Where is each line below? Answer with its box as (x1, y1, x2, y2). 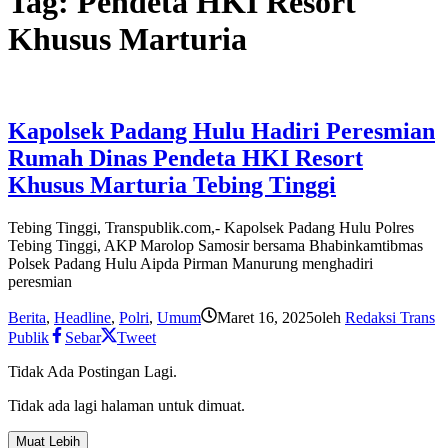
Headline (54, 308, 111, 326)
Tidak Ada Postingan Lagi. (8, 362, 177, 380)
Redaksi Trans (345, 308, 435, 326)
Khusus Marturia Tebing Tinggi (8, 171, 336, 198)
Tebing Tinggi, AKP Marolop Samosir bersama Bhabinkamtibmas (8, 236, 423, 254)
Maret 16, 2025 (217, 308, 314, 326)
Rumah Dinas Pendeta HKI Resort (8, 144, 363, 171)
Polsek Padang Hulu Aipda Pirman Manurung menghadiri (8, 254, 373, 272)
